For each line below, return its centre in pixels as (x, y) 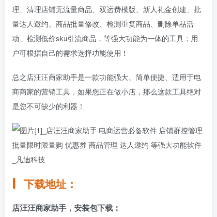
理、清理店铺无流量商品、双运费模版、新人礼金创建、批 (107, 9)
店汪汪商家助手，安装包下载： (66, 207)
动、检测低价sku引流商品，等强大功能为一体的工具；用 (105, 38)
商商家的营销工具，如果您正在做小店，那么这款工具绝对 (107, 92)
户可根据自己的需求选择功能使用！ (70, 53)
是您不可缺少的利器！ (48, 106)
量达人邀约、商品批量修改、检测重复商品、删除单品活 (103, 24)
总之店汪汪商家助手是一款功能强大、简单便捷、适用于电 (107, 77)
